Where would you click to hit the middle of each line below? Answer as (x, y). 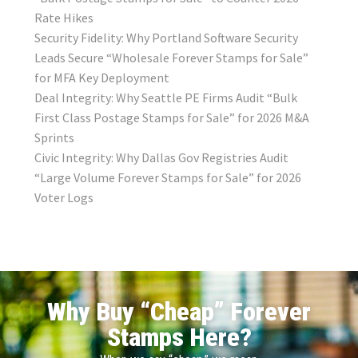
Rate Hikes (64, 17)
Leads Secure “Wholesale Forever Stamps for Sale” (171, 57)
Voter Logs (64, 197)
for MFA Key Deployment (101, 77)
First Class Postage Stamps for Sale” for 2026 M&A (171, 117)
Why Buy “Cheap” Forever (179, 312)
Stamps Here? (179, 338)
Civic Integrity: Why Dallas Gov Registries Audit (161, 157)
